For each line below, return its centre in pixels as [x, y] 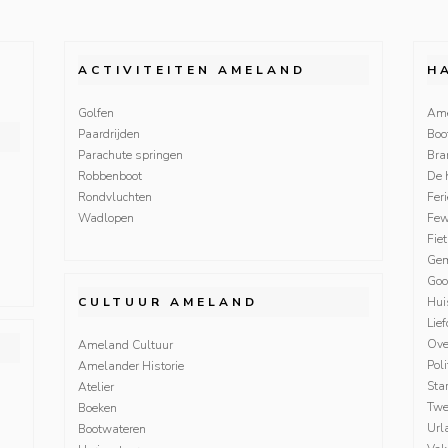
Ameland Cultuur [125, 344]
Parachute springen [130, 154]
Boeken [97, 407]
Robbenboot [109, 175]
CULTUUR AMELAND [167, 301]
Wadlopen [105, 217]
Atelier [95, 386]
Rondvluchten [114, 196]
